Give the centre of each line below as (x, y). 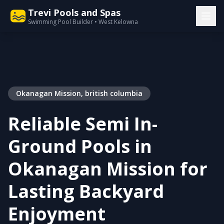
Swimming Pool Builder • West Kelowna (83, 21)
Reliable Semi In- (83, 124)
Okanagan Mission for (108, 169)
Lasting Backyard (86, 191)
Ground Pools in (80, 146)
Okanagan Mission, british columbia (79, 93)
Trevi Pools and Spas (74, 12)
